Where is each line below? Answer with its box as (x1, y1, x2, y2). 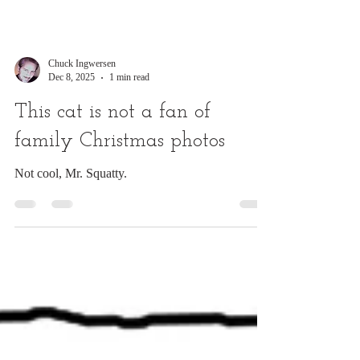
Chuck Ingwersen (48, 96, 116, 108)
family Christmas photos (14, 169, 225, 190)
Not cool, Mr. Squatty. (14, 205, 127, 219)
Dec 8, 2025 (48, 110, 95, 121)
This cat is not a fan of (14, 140, 211, 162)
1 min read (109, 110, 149, 121)
